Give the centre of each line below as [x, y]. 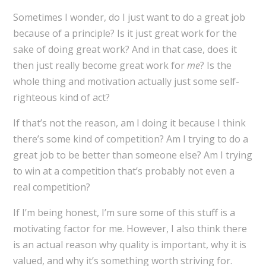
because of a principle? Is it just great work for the [125, 34]
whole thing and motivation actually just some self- [126, 82]
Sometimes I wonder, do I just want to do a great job [129, 18]
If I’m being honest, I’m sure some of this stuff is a [124, 213]
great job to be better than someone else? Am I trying [132, 155]
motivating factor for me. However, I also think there [130, 229]
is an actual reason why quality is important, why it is [129, 245]
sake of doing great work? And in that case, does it [125, 50]
